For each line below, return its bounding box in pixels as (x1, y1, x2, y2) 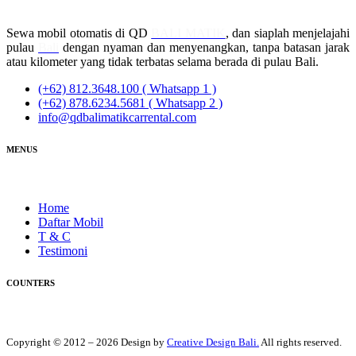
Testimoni (38, 244, 87, 258)
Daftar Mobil (38, 215, 103, 230)
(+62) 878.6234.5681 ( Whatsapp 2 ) (38, 96, 222, 110)
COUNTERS (6, 278, 55, 288)
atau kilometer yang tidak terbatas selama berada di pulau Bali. (6, 55, 319, 69)
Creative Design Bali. (167, 336, 259, 349)
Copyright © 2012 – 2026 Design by (6, 336, 167, 349)
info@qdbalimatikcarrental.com (38, 110, 196, 125)
